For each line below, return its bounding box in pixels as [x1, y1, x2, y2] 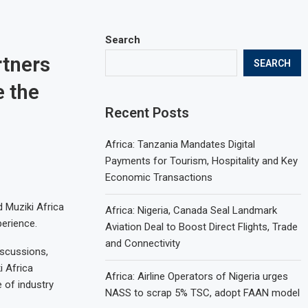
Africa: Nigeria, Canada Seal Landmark [105, 204, 278, 217]
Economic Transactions [105, 171, 213, 184]
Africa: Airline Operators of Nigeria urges [105, 270, 289, 283]
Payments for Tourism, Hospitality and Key [105, 155, 298, 167]
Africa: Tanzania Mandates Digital [105, 138, 256, 151]
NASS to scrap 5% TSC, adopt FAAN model [105, 287, 300, 299]
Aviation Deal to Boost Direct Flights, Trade [105, 221, 298, 233]
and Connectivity [105, 237, 181, 250]
